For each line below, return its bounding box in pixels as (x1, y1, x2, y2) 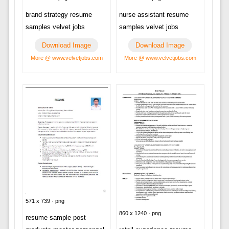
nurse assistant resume (119, 11, 189, 18)
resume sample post (25, 213, 86, 221)
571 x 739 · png (25, 197, 64, 204)
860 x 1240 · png (119, 210, 161, 216)
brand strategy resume (25, 11, 92, 18)
